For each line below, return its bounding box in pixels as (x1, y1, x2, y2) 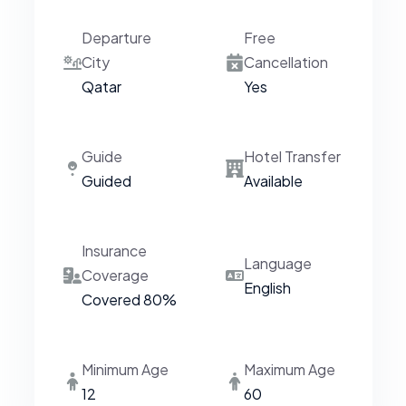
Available (244, 171, 303, 190)
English (244, 277, 291, 297)
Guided (81, 171, 131, 190)
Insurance (81, 241, 147, 260)
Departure (81, 28, 151, 47)
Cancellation (244, 53, 328, 72)
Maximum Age (244, 360, 335, 379)
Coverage (81, 266, 149, 285)
